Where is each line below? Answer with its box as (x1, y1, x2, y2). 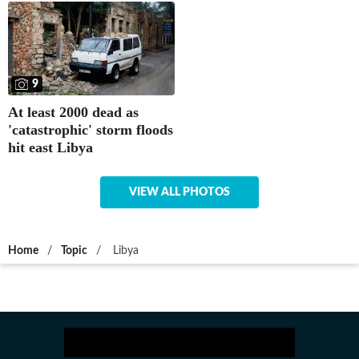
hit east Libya (8, 139, 93, 155)
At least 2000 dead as (8, 103, 139, 120)
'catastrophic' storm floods (8, 121, 173, 138)
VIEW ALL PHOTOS (129, 186, 230, 198)
